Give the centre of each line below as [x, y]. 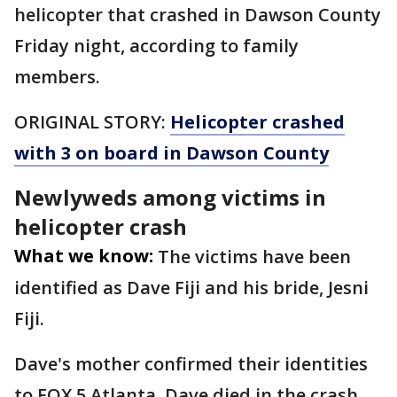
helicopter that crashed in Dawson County [198, 15]
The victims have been [254, 257]
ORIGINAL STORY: [92, 122]
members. [57, 77]
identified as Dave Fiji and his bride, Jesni [191, 288]
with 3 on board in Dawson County [171, 153]
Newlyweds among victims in [170, 197]
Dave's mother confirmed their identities [191, 364]
